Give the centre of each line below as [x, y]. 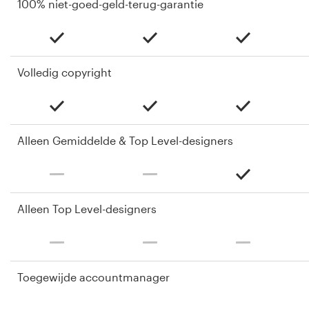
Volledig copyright [64, 72]
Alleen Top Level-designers [87, 209]
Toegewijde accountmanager [93, 277]
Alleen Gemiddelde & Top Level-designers [125, 141]
